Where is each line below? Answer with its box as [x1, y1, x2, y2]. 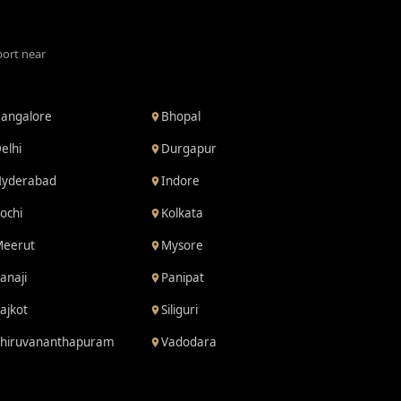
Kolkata [161, 205, 204, 221]
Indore [161, 173, 200, 189]
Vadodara [161, 334, 218, 350]
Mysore [161, 237, 204, 253]
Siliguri [161, 302, 199, 318]
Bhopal [161, 108, 201, 124]
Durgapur [161, 141, 218, 157]
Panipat [161, 269, 205, 286]
